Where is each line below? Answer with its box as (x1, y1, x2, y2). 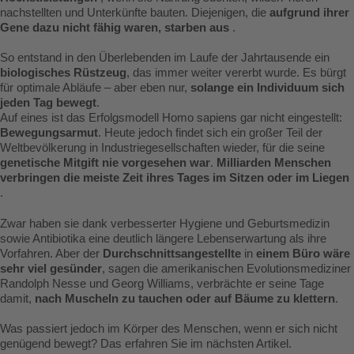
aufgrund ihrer (269, 6, 349, 20)
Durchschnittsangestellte (103, 247, 241, 260)
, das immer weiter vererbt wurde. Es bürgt (126, 66, 346, 80)
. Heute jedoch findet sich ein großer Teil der (98, 126, 322, 140)
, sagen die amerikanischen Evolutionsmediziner (102, 262, 351, 275)
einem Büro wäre (256, 247, 350, 260)
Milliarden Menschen (217, 156, 331, 170)
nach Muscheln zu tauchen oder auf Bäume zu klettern (35, 292, 335, 305)
